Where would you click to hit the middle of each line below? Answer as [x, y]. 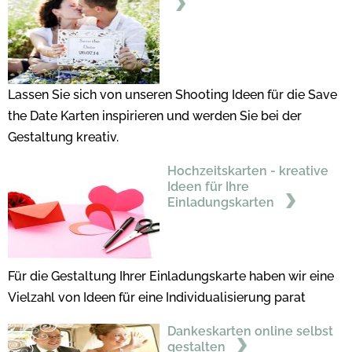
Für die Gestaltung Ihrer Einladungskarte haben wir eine [171, 276]
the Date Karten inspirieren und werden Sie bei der [155, 115]
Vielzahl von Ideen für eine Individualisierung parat [157, 297]
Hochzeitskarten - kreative [247, 170]
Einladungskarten [222, 202]
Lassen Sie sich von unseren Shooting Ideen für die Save [172, 94]
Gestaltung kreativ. [63, 137]
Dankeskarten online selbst [250, 331]
